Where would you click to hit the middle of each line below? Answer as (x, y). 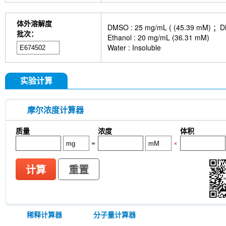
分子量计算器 (115, 214)
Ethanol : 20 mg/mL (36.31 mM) (158, 37)
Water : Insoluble (134, 47)
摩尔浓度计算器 (55, 110)
